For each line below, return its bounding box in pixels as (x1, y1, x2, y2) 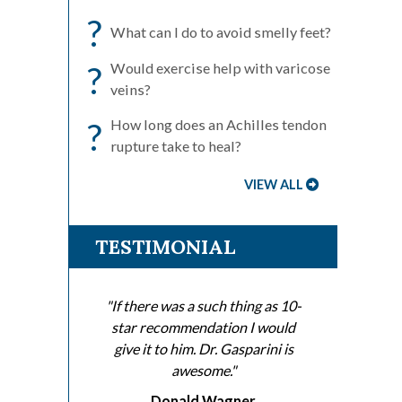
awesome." (170, 362, 236, 380)
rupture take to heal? (110, 137, 241, 155)
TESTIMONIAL (95, 234, 235, 260)
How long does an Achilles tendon (110, 116, 327, 134)
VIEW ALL (244, 177, 303, 193)
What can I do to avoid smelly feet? (110, 22, 331, 40)
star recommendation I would (111, 319, 295, 336)
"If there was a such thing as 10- (105, 297, 301, 315)
